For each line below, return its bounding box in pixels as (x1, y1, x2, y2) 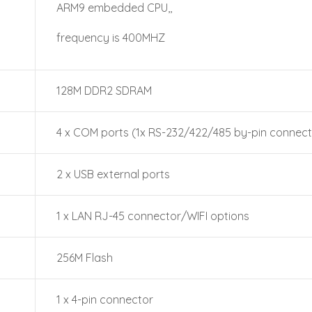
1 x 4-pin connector (56, 292, 153, 306)
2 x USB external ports (56, 167, 170, 181)
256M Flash (56, 251, 113, 265)
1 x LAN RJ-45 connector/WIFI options (56, 209, 249, 223)
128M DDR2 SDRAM (56, 84, 152, 97)
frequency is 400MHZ (56, 31, 165, 45)
